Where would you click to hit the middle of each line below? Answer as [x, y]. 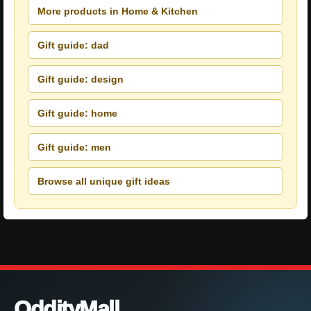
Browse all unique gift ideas [104, 181]
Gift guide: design [81, 79]
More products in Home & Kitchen [118, 11]
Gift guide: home [77, 113]
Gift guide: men [74, 147]
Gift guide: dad [73, 45]
